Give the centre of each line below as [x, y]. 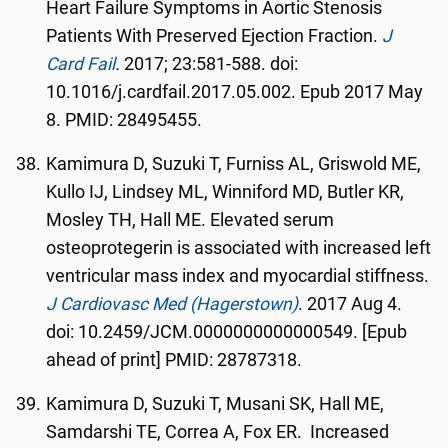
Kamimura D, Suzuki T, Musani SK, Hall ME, [215, 404]
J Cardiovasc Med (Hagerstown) [172, 304]
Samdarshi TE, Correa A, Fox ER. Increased [218, 432]
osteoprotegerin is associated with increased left [239, 248]
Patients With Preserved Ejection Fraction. [214, 36]
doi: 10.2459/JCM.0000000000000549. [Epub [227, 332]
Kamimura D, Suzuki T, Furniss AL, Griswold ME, [234, 164]
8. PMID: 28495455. [124, 120]
